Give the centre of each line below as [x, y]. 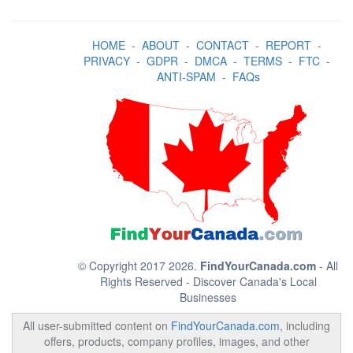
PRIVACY [106, 61]
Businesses [208, 297]
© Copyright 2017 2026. [139, 266]
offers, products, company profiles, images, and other [176, 341]
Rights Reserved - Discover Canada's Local [208, 281]
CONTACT [222, 45]
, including [305, 325]
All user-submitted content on [97, 325]
